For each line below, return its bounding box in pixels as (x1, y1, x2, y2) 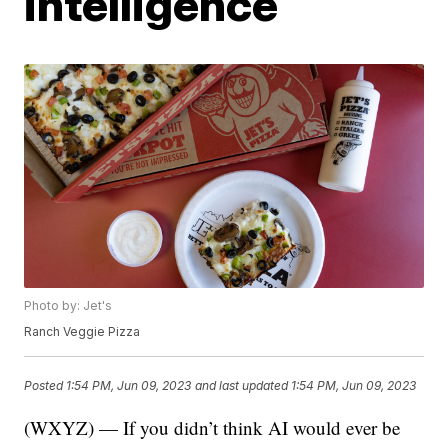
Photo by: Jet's (24, 298, 113, 314)
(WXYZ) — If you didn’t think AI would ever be (24, 415, 401, 441)
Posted (24, 378, 67, 394)
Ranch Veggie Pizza (24, 324, 141, 340)
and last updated (195, 378, 289, 394)
